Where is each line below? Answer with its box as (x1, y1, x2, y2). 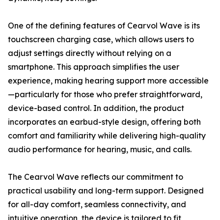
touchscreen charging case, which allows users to (8, 34, 194, 44)
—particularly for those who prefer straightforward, (8, 89, 202, 99)
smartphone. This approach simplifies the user (8, 62, 179, 72)
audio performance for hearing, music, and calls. (8, 144, 192, 154)
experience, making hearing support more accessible (8, 76, 209, 85)
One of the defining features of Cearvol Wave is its (8, 21, 200, 30)
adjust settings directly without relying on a (8, 48, 171, 58)
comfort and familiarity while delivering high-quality (8, 131, 206, 140)
